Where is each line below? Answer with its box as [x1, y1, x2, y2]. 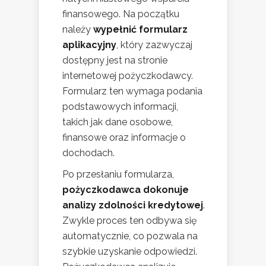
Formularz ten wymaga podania [62, 85, 202, 97]
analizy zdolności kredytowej [62, 199, 203, 211]
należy [62, 24, 93, 36]
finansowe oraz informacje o [62, 132, 186, 144]
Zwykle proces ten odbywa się [62, 215, 197, 227]
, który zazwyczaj [116, 39, 192, 51]
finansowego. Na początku [62, 8, 179, 20]
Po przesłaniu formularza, [62, 169, 174, 180]
